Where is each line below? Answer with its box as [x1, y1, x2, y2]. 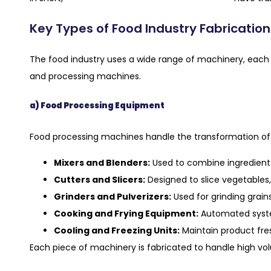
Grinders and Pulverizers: [54, 190, 171, 203]
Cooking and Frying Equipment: [54, 207, 198, 220]
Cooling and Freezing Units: [54, 224, 180, 237]
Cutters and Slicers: [54, 173, 145, 186]
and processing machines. [30, 70, 141, 82]
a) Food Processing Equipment [30, 100, 165, 112]
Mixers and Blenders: [54, 156, 150, 169]
